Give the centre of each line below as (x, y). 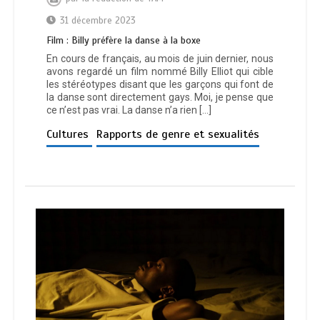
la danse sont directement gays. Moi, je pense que (160, 97)
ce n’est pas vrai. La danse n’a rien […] (129, 110)
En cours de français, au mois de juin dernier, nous (160, 58)
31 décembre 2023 (98, 20)
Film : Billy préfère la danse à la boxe (124, 40)
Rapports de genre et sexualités (178, 134)
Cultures (69, 134)
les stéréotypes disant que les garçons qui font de (160, 84)
